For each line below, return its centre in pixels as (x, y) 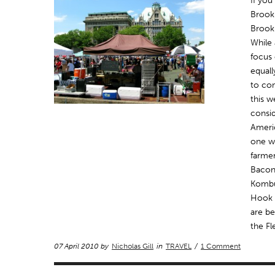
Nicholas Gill (133, 246)
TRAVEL (179, 246)
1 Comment (221, 246)
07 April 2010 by (82, 246)
